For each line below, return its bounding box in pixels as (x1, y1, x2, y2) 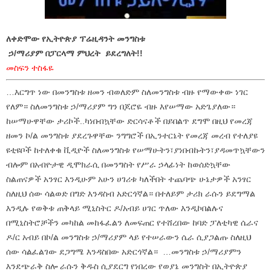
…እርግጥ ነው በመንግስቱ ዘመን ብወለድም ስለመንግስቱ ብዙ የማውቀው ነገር (6, 87, 248, 97)
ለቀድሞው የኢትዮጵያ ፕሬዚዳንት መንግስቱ (6, 33, 145, 44)
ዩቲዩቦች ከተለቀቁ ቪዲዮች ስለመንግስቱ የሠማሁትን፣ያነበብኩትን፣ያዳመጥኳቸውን (6, 145, 265, 155)
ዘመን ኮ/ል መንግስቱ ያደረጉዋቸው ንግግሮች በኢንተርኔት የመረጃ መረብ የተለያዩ (6, 130, 258, 140)
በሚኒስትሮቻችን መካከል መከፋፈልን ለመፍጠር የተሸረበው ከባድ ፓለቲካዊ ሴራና (6, 217, 258, 227)
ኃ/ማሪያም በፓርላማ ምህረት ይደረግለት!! (6, 48, 143, 58)
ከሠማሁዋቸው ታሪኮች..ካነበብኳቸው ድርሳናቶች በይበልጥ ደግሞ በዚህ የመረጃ (6, 116, 253, 126)
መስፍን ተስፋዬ (6, 62, 54, 73)
